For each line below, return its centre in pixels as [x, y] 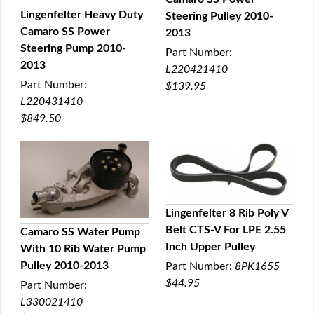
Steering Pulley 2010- [219, 16]
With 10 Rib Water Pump [83, 248]
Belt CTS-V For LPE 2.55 [226, 230]
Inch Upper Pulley [210, 247]
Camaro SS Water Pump [80, 232]
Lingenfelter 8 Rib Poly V [227, 213]
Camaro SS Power [65, 31]
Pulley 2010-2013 [64, 265]
